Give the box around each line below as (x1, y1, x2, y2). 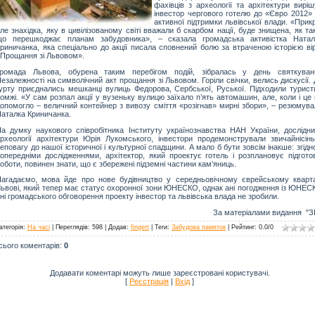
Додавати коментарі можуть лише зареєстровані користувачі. (49, 268, 270, 277)
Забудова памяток (172, 223, 226, 231)
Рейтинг (231, 223, 255, 231)
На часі (27, 223, 50, 231)
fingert (131, 223, 149, 231)
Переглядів (56, 223, 88, 231)
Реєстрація (129, 276, 169, 285)
